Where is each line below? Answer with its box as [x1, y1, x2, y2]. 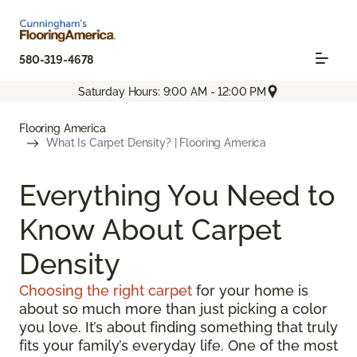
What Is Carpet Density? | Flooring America [46, 136, 267, 150]
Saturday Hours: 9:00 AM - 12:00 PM [77, 84, 267, 98]
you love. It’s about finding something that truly [19, 319, 338, 336]
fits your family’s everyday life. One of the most [19, 337, 338, 355]
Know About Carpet [19, 213, 282, 247]
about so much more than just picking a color [19, 300, 328, 318]
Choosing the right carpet [19, 282, 192, 300]
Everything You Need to [19, 178, 335, 213]
